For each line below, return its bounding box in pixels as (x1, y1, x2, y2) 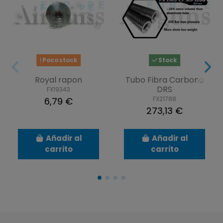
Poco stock (41, 56, 78, 64)
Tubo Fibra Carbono (125, 74, 204, 86)
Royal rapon (35, 74, 83, 86)
